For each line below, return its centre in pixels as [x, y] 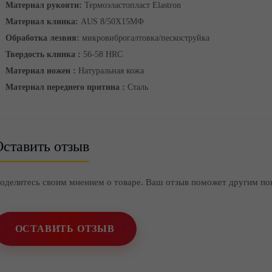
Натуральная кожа [110, 71]
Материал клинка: [42, 22]
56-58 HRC [101, 54]
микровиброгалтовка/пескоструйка [144, 38]
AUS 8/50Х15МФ [111, 22]
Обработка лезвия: [42, 38]
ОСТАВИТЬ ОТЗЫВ [65, 229]
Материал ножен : [40, 71]
